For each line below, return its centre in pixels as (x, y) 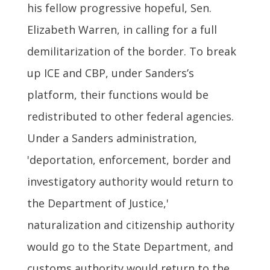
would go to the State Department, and (130, 246)
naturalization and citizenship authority (130, 224)
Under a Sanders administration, (112, 138)
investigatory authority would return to (130, 181)
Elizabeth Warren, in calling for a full (122, 29)
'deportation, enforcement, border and (129, 159)
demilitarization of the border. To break (131, 51)
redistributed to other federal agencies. (130, 116)
